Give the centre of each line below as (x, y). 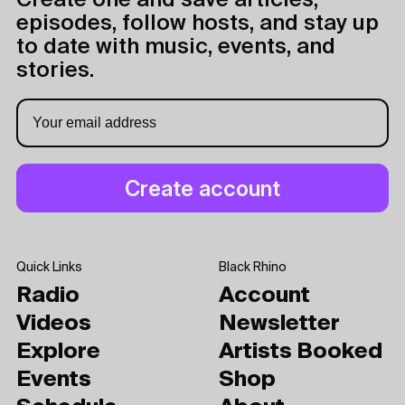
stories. (55, 71)
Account (264, 296)
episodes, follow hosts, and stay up (198, 24)
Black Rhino (253, 268)
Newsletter (279, 324)
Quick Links (49, 268)
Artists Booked (301, 352)
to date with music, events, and (176, 47)
